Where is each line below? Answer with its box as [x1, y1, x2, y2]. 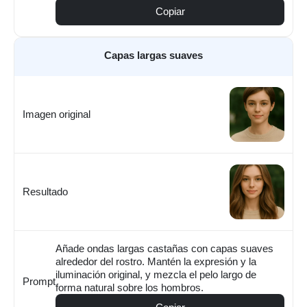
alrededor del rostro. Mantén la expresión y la [56, 255, 256, 267]
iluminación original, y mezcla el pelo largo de [56, 268, 256, 280]
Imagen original [23, 108, 90, 121]
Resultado [23, 186, 68, 198]
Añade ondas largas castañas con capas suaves [56, 242, 273, 254]
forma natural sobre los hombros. [56, 281, 204, 293]
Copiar [155, 5, 185, 18]
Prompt [23, 275, 56, 288]
